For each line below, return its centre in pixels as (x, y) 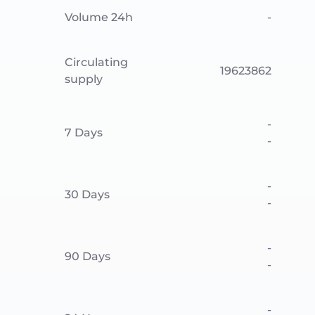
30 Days (87, 194)
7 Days (84, 133)
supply (84, 79)
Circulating (96, 62)
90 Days (88, 256)
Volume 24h (99, 17)
